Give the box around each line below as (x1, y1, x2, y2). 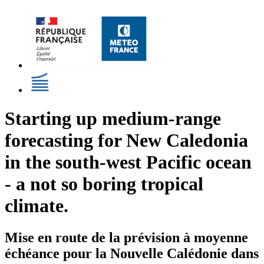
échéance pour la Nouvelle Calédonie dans (5, 245, 259, 261)
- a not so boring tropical (5, 173, 203, 195)
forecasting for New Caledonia (5, 130, 248, 151)
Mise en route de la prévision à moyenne (5, 229, 248, 245)
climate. (5, 195, 68, 217)
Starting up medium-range (5, 108, 221, 130)
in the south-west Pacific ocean (5, 151, 252, 173)
